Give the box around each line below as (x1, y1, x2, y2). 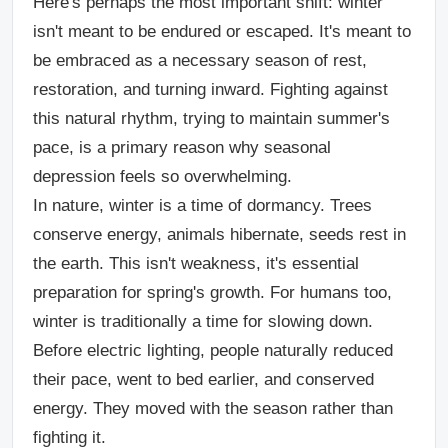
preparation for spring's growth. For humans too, (33, 282, 392, 302)
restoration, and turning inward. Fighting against (33, 79, 388, 99)
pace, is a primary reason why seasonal (33, 137, 331, 157)
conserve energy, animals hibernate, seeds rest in (33, 224, 406, 244)
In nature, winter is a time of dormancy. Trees (33, 195, 372, 215)
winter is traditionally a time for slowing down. (33, 311, 373, 331)
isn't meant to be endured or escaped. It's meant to (33, 21, 411, 41)
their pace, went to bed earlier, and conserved (33, 369, 374, 389)
